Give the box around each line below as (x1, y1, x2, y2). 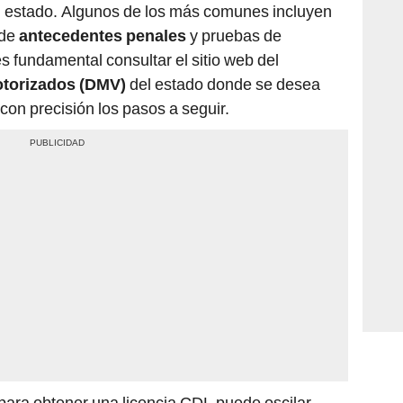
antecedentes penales (19, 26, 186, 46)
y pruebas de (186, 26, 282, 46)
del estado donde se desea (126, 75, 320, 94)
